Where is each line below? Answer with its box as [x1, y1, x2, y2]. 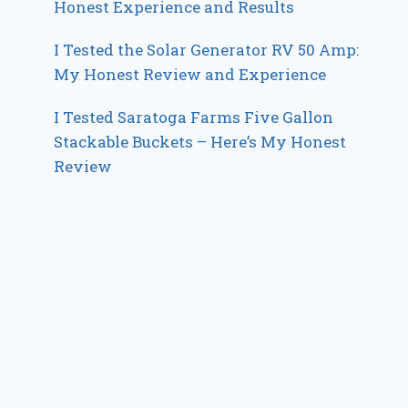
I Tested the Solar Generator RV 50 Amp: [54, 38, 360, 60]
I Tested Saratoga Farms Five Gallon [54, 106, 334, 127]
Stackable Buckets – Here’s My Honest [54, 130, 347, 152]
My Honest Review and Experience [54, 63, 327, 85]
